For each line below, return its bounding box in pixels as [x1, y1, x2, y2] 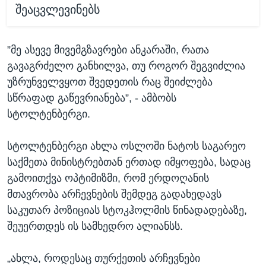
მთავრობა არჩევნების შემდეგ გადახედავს [7, 188, 221, 200]
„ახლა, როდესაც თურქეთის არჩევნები [7, 252, 200, 264]
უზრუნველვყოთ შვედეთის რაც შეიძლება [7, 75, 213, 88]
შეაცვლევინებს [15, 3, 100, 17]
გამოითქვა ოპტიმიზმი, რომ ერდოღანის [7, 172, 209, 184]
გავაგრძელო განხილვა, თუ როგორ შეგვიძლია [7, 59, 245, 72]
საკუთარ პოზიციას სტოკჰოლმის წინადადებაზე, [7, 204, 247, 216]
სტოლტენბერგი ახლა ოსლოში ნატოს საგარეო [7, 140, 246, 152]
